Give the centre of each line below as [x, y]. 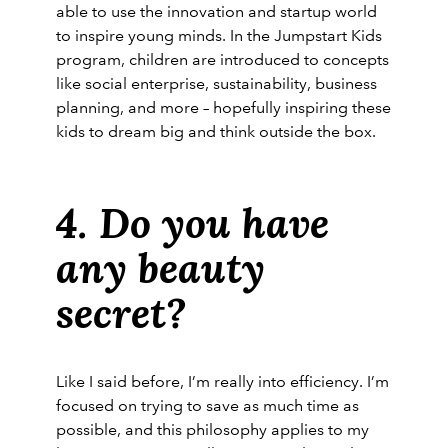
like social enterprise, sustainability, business [216, 84]
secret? [121, 312]
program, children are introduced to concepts [222, 60]
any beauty [160, 267]
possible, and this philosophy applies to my [212, 429]
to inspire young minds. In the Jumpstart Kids [219, 36]
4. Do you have [192, 222]
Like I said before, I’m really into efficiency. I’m [222, 381]
